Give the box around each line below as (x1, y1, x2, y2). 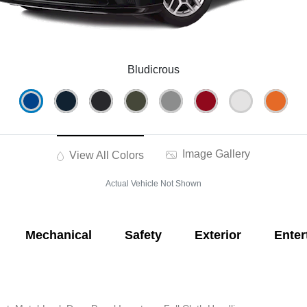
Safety (124, 228, 162, 243)
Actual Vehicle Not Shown (106, 179, 201, 189)
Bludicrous (127, 64, 180, 76)
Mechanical (25, 228, 92, 243)
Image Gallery (180, 148, 251, 160)
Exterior (194, 228, 241, 243)
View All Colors (66, 149, 145, 162)
